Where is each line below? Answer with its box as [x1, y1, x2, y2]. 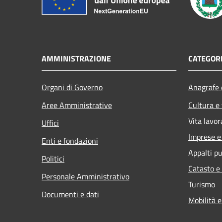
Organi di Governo [42, 81, 103, 93]
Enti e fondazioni [42, 134, 98, 147]
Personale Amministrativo [42, 170, 129, 182]
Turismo [188, 178, 215, 190]
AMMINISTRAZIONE [42, 52, 111, 64]
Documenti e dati [42, 188, 99, 200]
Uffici [42, 116, 59, 129]
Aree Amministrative [42, 99, 112, 111]
